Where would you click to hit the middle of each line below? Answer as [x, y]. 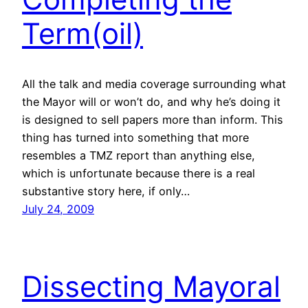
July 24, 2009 [58, 209]
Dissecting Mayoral [151, 286]
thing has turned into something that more [135, 137]
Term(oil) [82, 34]
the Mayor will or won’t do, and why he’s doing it [151, 101]
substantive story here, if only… [106, 191]
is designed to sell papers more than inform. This [153, 119]
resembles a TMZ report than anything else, [139, 155]
